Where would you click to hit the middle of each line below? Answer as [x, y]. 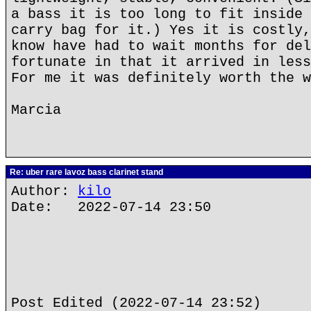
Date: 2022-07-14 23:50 [111, 207]
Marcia [36, 110]
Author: [44, 191]
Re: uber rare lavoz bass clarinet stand [85, 172]
